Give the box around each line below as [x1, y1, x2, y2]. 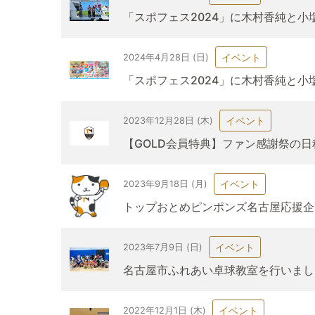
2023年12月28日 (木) [123, 115, 214, 126]
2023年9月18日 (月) [123, 178, 208, 189]
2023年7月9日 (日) [123, 241, 203, 252]
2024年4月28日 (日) [123, 51, 210, 63]
